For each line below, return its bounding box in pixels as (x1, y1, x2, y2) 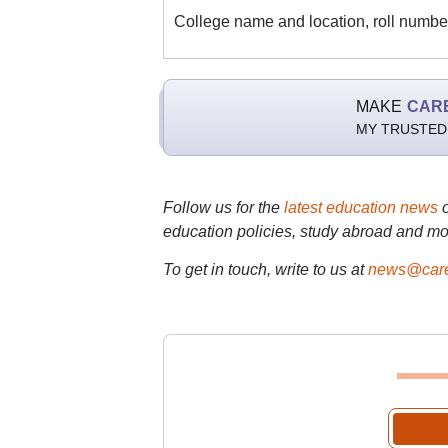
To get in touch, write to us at (162, 261, 364, 278)
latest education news (283, 199, 438, 216)
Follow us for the (162, 199, 284, 216)
